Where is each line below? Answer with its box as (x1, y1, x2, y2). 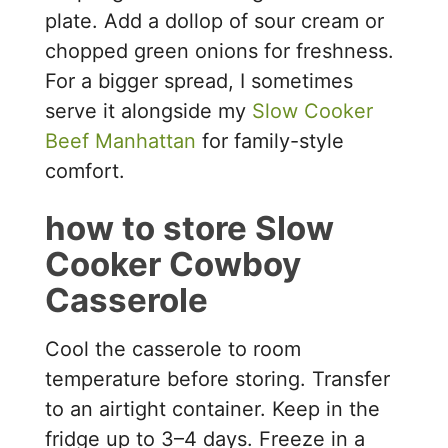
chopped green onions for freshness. (45, 38, 395, 63)
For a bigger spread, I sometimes (45, 68, 354, 93)
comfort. (45, 158, 126, 183)
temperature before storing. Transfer (45, 367, 391, 392)
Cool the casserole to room (45, 337, 302, 362)
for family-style (196, 128, 345, 153)
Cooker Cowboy (45, 243, 302, 284)
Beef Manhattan (45, 128, 197, 153)
